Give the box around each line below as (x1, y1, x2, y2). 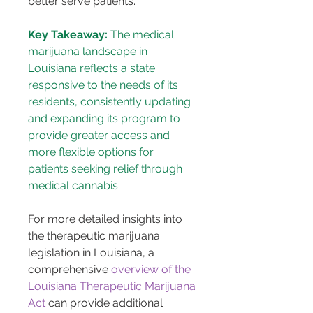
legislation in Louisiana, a (28, 246, 157, 260)
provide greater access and (28, 129, 173, 143)
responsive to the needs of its (28, 78, 181, 92)
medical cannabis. (28, 179, 120, 193)
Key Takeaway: (28, 28, 108, 42)
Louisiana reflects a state (28, 61, 158, 75)
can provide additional (45, 296, 166, 310)
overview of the (111, 263, 194, 277)
